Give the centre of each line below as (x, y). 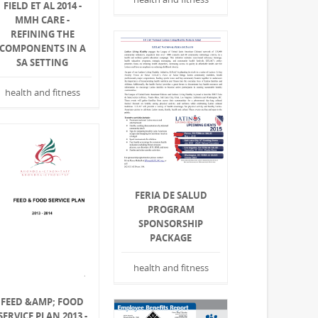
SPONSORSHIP (171, 224)
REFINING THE (42, 34)
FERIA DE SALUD (171, 196)
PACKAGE (171, 238)
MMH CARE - (43, 20)
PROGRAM (171, 210)
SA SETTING (43, 63)
